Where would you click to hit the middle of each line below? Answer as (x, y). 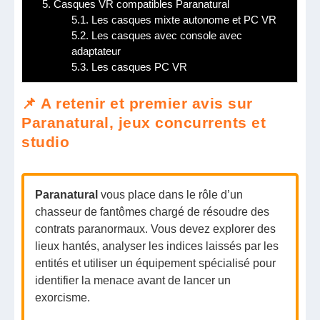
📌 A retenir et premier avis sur (137, 103)
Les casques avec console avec (166, 35)
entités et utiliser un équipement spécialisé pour (156, 263)
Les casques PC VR (138, 66)
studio (46, 141)
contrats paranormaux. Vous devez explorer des (156, 229)
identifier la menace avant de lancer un (133, 280)
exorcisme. (63, 297)
